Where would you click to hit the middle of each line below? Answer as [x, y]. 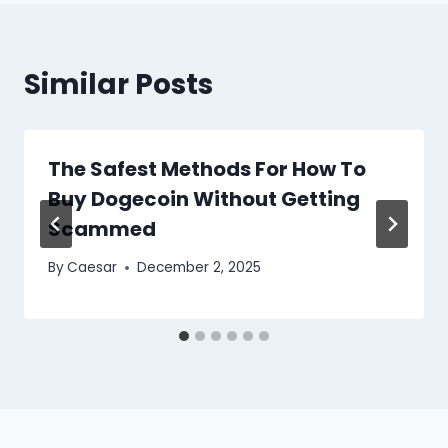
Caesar [92, 268]
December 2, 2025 [199, 268]
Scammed [102, 228]
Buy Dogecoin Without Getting [204, 198]
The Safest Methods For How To [207, 168]
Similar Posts [118, 84]
